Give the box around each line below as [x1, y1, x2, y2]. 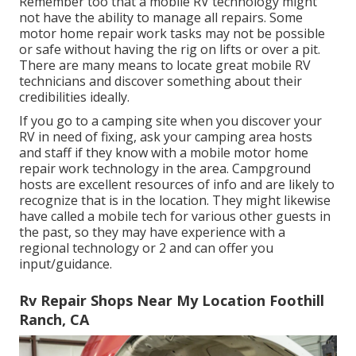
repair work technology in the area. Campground [19, 160, 311, 178]
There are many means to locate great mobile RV [19, 56, 311, 75]
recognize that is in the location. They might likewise [19, 192, 331, 210]
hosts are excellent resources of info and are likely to [19, 176, 335, 194]
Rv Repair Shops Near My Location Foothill [19, 291, 324, 311]
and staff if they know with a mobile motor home [19, 144, 308, 162]
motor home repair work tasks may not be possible [19, 25, 325, 43]
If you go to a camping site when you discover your [19, 112, 322, 130]
